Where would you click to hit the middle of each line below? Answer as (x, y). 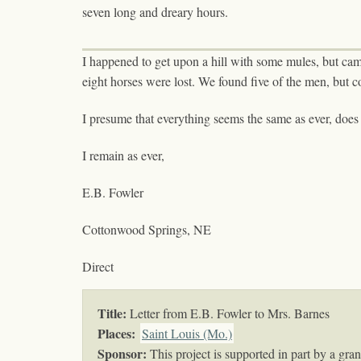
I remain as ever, (123, 156)
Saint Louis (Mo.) (187, 334)
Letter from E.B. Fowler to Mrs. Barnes (228, 313)
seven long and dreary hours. (155, 12)
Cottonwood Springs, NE (147, 230)
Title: (112, 313)
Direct (98, 267)
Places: (116, 334)
